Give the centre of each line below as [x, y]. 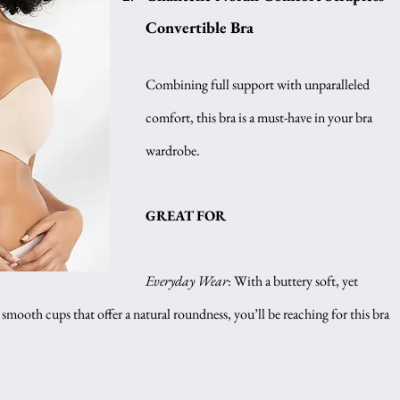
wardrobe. [173, 150]
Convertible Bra [200, 27]
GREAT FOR [187, 216]
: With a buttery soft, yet [294, 281]
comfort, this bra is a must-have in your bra [260, 117]
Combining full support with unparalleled [259, 84]
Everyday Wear [187, 281]
